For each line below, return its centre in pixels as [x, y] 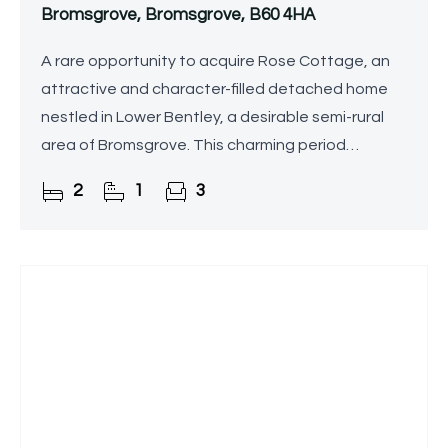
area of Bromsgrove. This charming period [193, 145]
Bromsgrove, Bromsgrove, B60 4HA [178, 15]
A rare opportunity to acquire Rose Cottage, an [215, 61]
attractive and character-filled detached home [214, 89]
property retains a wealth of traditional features [218, 173]
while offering [90, 201]
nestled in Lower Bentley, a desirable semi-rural [212, 117]
